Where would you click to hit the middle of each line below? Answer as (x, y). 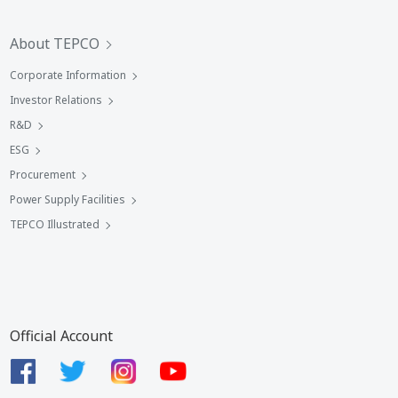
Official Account (61, 336)
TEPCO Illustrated (55, 224)
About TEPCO (55, 44)
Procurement (43, 175)
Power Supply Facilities (68, 199)
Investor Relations (56, 100)
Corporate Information (68, 75)
